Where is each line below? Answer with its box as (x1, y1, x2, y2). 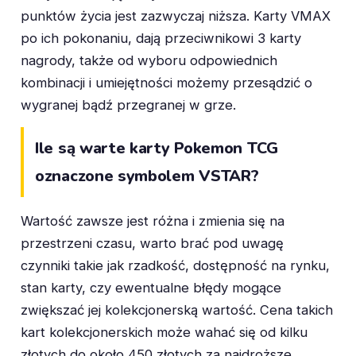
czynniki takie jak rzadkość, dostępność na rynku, (21, 257, 330, 274)
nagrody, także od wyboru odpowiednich (21, 52, 277, 68)
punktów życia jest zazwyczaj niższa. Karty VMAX (21, 7, 331, 24)
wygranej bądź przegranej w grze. (21, 96, 236, 113)
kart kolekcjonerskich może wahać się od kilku (21, 324, 308, 341)
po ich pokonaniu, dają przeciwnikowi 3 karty (21, 29, 301, 46)
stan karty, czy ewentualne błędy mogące (21, 280, 281, 296)
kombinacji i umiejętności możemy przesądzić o (21, 74, 312, 91)
